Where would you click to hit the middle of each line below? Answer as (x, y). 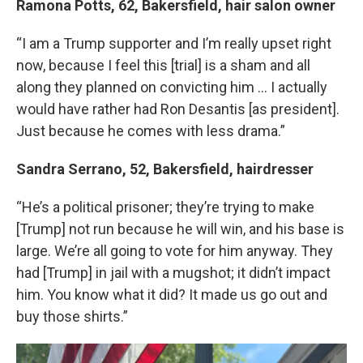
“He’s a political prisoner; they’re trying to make (165, 207)
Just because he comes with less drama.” (151, 130)
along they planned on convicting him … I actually (172, 87)
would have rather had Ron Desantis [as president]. (178, 109)
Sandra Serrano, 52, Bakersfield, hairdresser (165, 169)
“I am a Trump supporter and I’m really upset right (174, 43)
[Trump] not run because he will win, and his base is (180, 228)
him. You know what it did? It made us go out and (172, 294)
